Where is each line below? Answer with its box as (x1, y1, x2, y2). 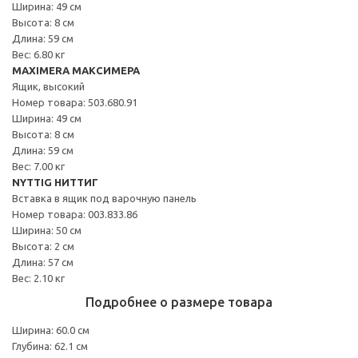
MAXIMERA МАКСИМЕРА (12, 64, 140, 76)
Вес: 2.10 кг (12, 272, 65, 284)
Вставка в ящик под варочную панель (12, 192, 197, 204)
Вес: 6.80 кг (12, 48, 65, 60)
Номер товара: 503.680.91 (12, 96, 137, 108)
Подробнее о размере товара (86, 294, 272, 309)
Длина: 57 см (12, 256, 74, 268)
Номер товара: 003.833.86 (12, 208, 137, 220)
